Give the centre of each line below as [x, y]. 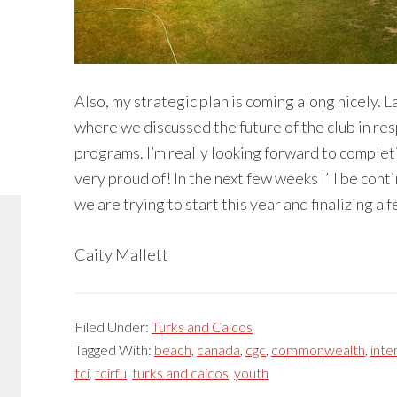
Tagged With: [114, 349]
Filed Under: [113, 326]
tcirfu [111, 372]
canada [218, 349]
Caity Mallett [121, 254]
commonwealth [318, 349]
